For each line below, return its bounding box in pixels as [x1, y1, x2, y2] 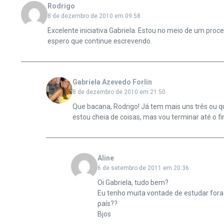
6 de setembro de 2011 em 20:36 [97, 164, 189, 171]
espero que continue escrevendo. [47, 37, 152, 45]
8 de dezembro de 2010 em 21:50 [72, 88, 165, 95]
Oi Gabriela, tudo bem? [97, 178, 168, 186]
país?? [97, 199, 117, 207]
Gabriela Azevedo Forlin [72, 78, 152, 86]
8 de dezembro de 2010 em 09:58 [47, 12, 140, 19]
